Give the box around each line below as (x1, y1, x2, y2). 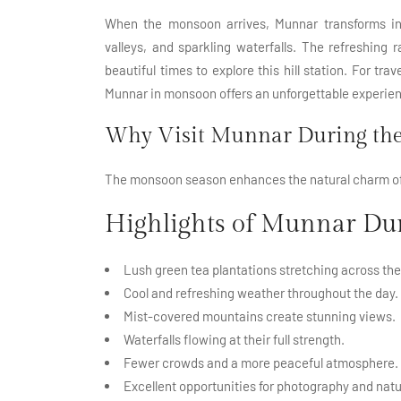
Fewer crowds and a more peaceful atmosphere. (124, 354, 398, 371)
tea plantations (191, 260, 277, 277)
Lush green (124, 260, 191, 277)
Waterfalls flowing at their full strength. (124, 330, 345, 347)
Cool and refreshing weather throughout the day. (124, 284, 398, 301)
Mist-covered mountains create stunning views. (124, 307, 396, 324)
